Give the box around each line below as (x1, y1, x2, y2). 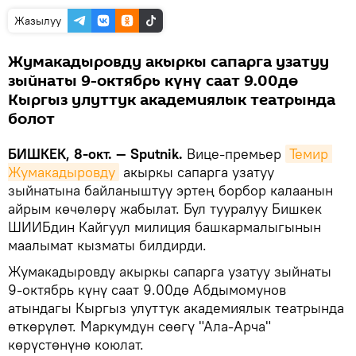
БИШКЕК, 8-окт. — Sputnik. (8, 144, 183, 163)
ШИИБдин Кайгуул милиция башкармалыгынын (8, 217, 321, 236)
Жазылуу (14, 13, 61, 28)
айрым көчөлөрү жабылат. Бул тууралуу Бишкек (8, 199, 322, 218)
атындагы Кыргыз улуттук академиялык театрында (8, 298, 344, 317)
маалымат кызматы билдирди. (8, 235, 211, 254)
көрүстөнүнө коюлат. (8, 335, 144, 354)
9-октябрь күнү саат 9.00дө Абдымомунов (8, 280, 286, 299)
